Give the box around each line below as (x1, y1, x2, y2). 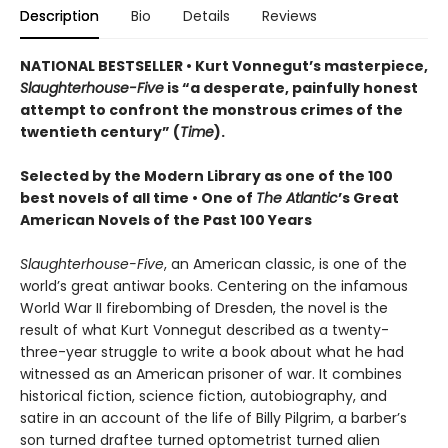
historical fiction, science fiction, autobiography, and (20, 385, 387, 406)
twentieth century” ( (20, 121, 180, 142)
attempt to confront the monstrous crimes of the (20, 99, 403, 120)
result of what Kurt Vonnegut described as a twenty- (20, 319, 389, 340)
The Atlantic (256, 187, 338, 208)
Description (20, 5, 99, 26)
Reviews (262, 5, 317, 26)
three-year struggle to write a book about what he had (20, 341, 404, 362)
